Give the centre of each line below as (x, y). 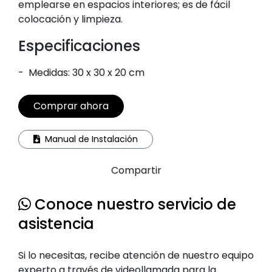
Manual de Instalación (91, 139)
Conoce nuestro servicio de (134, 204)
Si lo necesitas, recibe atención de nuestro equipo (136, 255)
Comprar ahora (71, 106)
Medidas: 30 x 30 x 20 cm (85, 73)
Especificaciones (79, 46)
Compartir (136, 170)
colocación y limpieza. (70, 19)
